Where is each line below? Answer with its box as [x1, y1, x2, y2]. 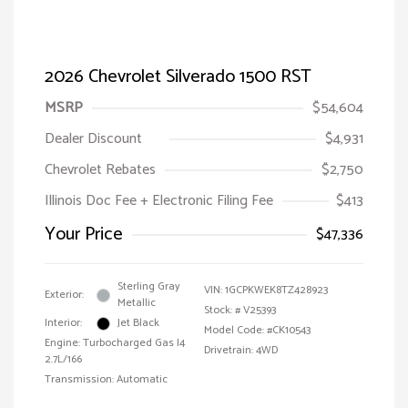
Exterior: [45, 286, 84, 304]
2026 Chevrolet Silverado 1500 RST [45, 62, 311, 93]
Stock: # [204, 301, 240, 320]
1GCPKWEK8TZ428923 [225, 281, 328, 300]
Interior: [45, 314, 82, 332]
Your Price [45, 219, 123, 250]
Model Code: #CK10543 [204, 321, 311, 340]
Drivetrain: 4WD [204, 342, 278, 360]
